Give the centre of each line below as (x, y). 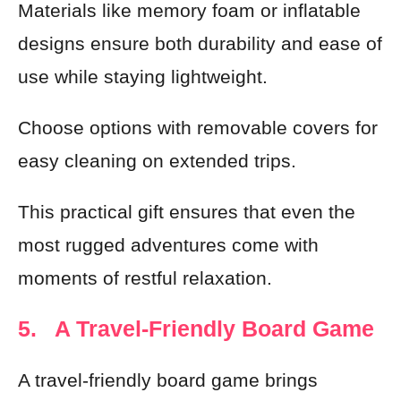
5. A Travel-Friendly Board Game (196, 328)
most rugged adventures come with (168, 245)
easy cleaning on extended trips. (157, 161)
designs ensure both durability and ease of (200, 43)
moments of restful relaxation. (145, 278)
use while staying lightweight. (143, 77)
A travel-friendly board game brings (168, 380)
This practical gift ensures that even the (187, 212)
